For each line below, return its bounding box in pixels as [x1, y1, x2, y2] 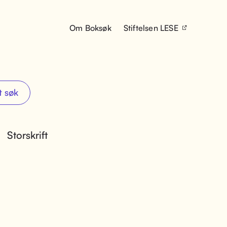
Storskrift [7, 129, 48, 141]
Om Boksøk [69, 22, 111, 33]
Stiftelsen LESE [123, 22, 178, 33]
